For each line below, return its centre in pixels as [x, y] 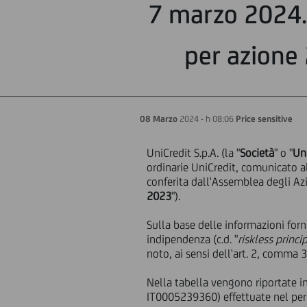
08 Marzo [159, 119]
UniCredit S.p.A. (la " [194, 153]
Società [257, 153]
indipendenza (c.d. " [193, 239]
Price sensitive [264, 119]
